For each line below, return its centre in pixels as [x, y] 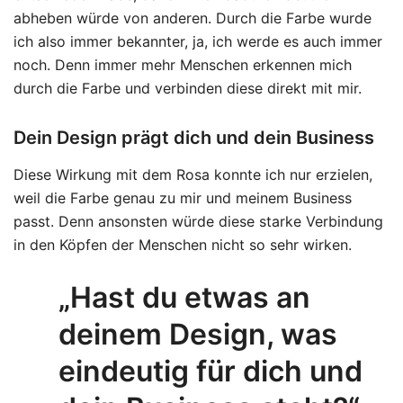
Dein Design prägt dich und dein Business [194, 137]
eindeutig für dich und [210, 371]
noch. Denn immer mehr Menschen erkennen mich [183, 64]
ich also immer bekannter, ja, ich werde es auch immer [198, 41]
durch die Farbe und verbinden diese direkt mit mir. [188, 88]
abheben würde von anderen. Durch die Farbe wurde [193, 18]
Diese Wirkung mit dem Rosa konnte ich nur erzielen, [193, 174]
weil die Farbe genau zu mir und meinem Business [183, 197]
